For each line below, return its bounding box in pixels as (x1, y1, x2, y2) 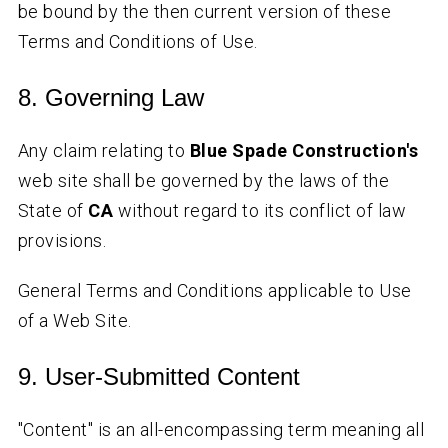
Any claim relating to (17, 140, 190, 162)
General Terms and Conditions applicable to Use (17, 280, 412, 302)
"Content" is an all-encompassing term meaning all (17, 419, 425, 441)
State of (17, 200, 89, 222)
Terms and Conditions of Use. (17, 31, 258, 53)
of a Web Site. (17, 310, 132, 332)
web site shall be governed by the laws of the (17, 170, 390, 192)
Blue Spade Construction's (189, 140, 419, 162)
